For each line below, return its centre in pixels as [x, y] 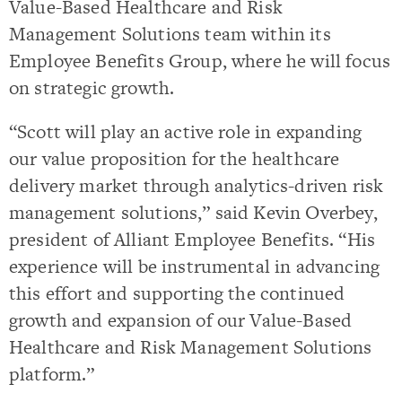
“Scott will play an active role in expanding [186, 132]
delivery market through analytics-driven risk [197, 186]
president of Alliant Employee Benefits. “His [192, 240]
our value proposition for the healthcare [175, 159]
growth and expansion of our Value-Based [181, 320]
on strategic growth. [92, 87]
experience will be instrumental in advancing [195, 267]
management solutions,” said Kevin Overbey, [193, 213]
